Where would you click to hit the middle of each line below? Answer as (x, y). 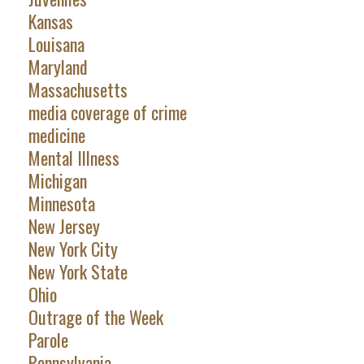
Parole (48, 340)
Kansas (50, 22)
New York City (73, 249)
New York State (78, 272)
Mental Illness (74, 158)
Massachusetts (78, 90)
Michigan (57, 181)
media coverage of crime (107, 113)
